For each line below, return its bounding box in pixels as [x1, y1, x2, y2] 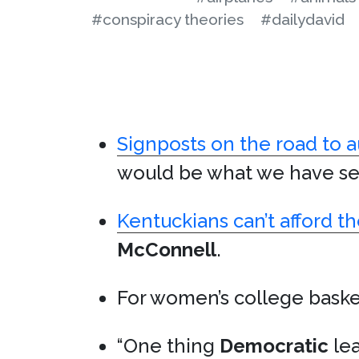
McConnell [117, 238, 216, 261]
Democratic [220, 334, 329, 357]
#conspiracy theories [91, 10, 244, 28]
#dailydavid [260, 10, 345, 28]
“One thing [117, 334, 220, 357]
